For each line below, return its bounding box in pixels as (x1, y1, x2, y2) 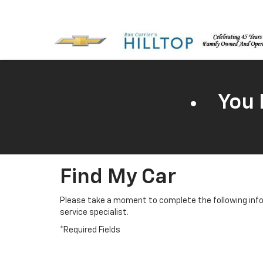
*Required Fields (60, 226, 120, 234)
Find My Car (60, 167, 176, 188)
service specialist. (60, 208, 129, 217)
